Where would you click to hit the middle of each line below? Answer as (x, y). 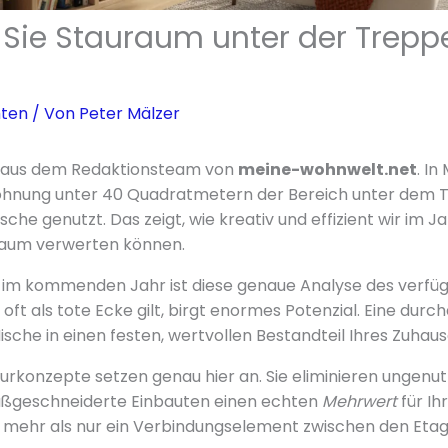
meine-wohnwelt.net (327, 169)
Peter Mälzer (129, 113)
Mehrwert (359, 401)
